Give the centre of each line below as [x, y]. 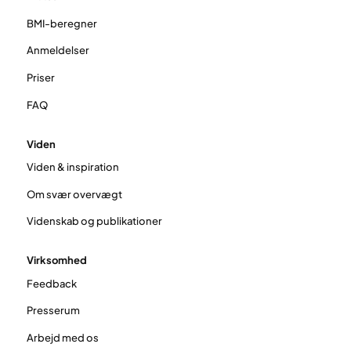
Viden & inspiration [72, 167]
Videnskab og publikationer [94, 221]
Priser [40, 78]
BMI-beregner [62, 23]
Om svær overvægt [74, 194]
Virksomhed [56, 261]
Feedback [51, 283]
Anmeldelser [58, 51]
